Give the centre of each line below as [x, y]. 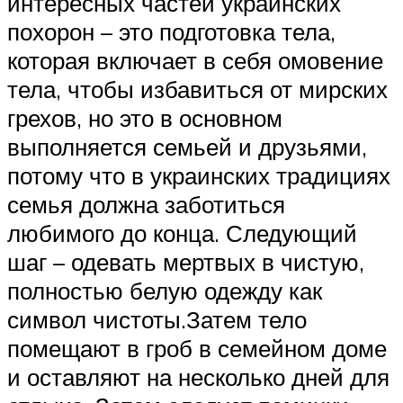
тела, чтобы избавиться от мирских [197, 90]
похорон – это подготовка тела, [171, 32]
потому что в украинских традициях [199, 176]
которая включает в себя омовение [195, 61]
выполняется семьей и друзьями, [187, 147]
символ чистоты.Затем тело [157, 320]
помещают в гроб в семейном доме [197, 349]
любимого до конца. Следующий [182, 233]
